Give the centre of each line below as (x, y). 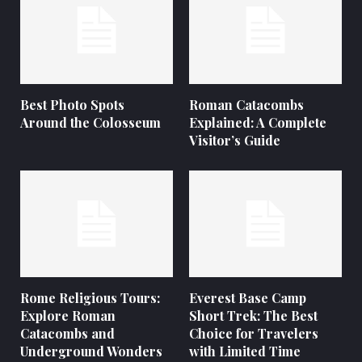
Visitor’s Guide (235, 140)
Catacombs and (67, 334)
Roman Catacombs (246, 104)
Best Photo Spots (72, 104)
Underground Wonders (91, 351)
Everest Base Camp (248, 298)
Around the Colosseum (90, 122)
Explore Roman (68, 316)
